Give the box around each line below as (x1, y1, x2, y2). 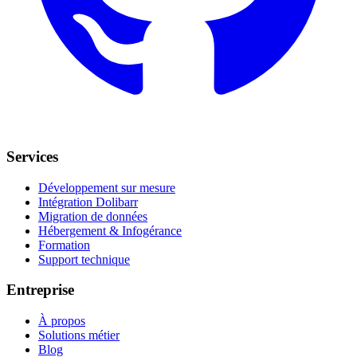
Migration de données (38, 209, 147, 223)
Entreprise (6, 281, 74, 299)
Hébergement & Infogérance (38, 223, 182, 237)
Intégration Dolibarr (38, 194, 138, 209)
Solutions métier (38, 328, 120, 343)
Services (6, 147, 58, 165)
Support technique (38, 252, 130, 266)
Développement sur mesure (38, 180, 175, 194)
